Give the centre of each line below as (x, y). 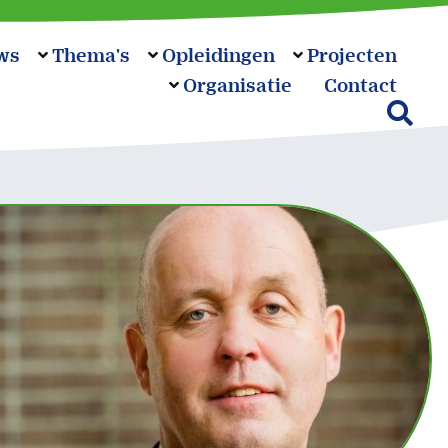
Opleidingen (218, 54)
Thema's (90, 54)
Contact (360, 84)
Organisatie (237, 84)
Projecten (351, 54)
